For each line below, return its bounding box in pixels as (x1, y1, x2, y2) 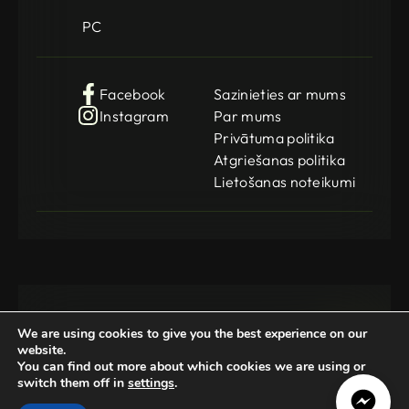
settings (128, 374, 174, 392)
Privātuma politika (214, 128, 335, 147)
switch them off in (17, 374, 128, 392)
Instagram (100, 106, 169, 125)
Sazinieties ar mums (214, 84, 347, 103)
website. (17, 341, 66, 359)
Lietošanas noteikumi (214, 172, 356, 191)
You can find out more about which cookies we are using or (17, 358, 365, 375)
